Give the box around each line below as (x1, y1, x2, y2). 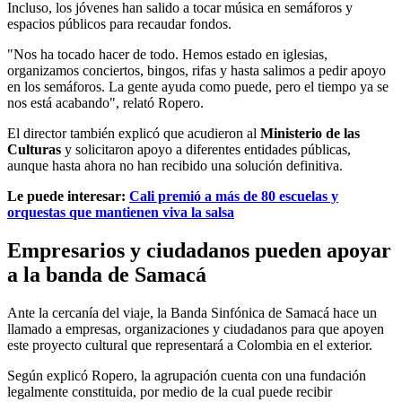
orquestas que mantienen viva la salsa (7, 205, 234, 221)
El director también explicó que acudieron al (7, 126, 260, 142)
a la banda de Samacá (7, 263, 206, 287)
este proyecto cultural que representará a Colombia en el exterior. (7, 337, 372, 354)
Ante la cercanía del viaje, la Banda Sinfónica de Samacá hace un (7, 305, 377, 321)
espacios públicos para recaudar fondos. (7, 16, 232, 32)
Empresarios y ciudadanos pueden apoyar (7, 239, 391, 263)
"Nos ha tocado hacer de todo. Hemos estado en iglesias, (7, 47, 328, 63)
